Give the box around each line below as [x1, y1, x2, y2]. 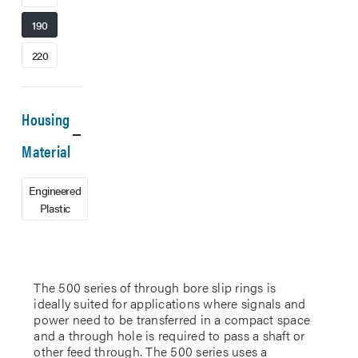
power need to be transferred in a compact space [34, 310, 311, 328]
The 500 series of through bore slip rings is [34, 278, 276, 296]
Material [22, 139, 71, 162]
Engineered [29, 182, 82, 198]
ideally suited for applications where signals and [34, 294, 306, 312]
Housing [22, 107, 70, 130]
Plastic [39, 200, 70, 216]
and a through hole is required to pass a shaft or [34, 326, 305, 344]
